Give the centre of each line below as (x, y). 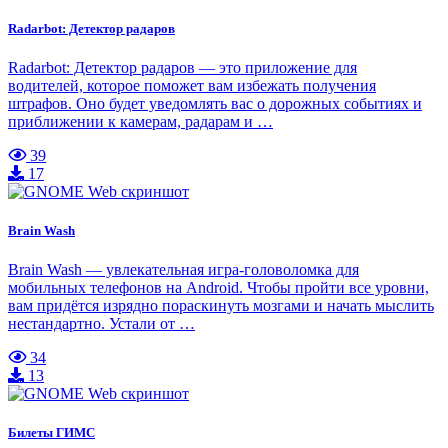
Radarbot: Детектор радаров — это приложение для (182, 67)
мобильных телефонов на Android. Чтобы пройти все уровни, (218, 288)
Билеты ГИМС (51, 433)
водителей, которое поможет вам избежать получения (192, 85)
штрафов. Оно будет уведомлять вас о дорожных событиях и (215, 103)
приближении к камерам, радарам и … (140, 121)
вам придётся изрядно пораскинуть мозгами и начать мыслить (221, 306)
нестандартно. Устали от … (101, 324)
